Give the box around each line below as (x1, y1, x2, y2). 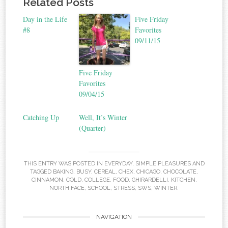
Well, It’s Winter (79, 112, 128, 122)
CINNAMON (31, 177, 63, 184)
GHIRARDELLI (131, 177, 168, 184)
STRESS (113, 185, 135, 192)
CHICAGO (136, 168, 160, 176)
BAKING (53, 168, 73, 176)
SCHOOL (88, 185, 110, 192)
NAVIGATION (96, 213, 132, 220)
